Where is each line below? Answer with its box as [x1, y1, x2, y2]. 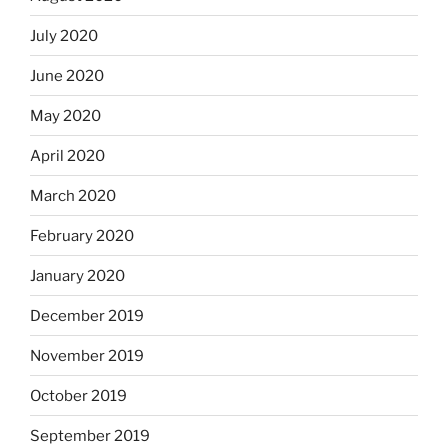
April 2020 [30, 146, 105, 165]
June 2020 [30, 66, 104, 85]
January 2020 [30, 266, 125, 285]
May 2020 [30, 106, 101, 125]
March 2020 [30, 186, 116, 205]
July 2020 [30, 26, 98, 45]
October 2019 [30, 386, 127, 405]
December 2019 [30, 306, 144, 325]
